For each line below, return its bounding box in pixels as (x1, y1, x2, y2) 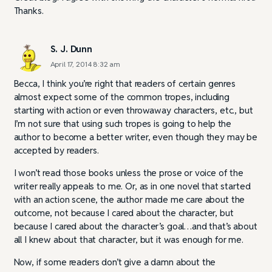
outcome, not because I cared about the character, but (13, 206, 234, 219)
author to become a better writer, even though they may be (13, 131, 257, 143)
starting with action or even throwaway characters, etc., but (13, 104, 253, 116)
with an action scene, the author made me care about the (13, 193, 245, 205)
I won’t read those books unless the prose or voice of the (13, 166, 243, 178)
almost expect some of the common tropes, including (13, 90, 230, 103)
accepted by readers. (13, 144, 99, 156)
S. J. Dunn (50, 42, 92, 55)
